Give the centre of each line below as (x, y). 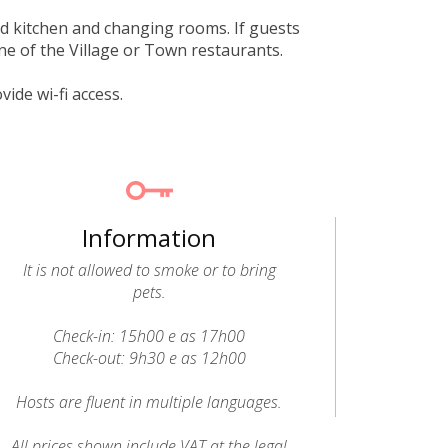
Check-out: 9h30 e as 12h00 (149, 358)
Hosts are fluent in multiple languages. (149, 402)
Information (149, 237)
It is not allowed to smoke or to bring (149, 270)
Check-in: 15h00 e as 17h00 (149, 336)
